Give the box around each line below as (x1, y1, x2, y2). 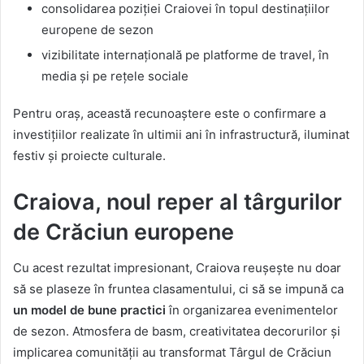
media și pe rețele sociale (41, 67, 188, 84)
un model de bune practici (13, 302, 166, 318)
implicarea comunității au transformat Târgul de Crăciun (13, 344, 331, 361)
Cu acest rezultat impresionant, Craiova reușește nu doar (13, 260, 341, 276)
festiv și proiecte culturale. (13, 147, 166, 163)
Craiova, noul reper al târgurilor (13, 188, 342, 215)
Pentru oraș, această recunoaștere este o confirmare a (13, 105, 326, 121)
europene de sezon (41, 21, 154, 37)
